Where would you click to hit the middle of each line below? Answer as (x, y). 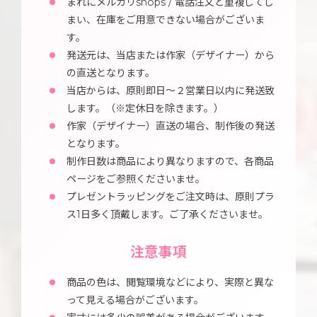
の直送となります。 (111, 73)
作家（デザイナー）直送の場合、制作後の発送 (171, 126)
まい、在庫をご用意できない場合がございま (166, 19)
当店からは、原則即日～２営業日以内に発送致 (171, 90)
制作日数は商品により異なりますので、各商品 (170, 161)
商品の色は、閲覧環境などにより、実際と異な (170, 282)
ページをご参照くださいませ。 (136, 179)
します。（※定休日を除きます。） (145, 108)
